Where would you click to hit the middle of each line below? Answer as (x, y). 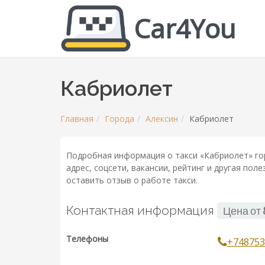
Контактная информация (142, 211)
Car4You (185, 28)
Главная (77, 119)
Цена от (243, 211)
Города (119, 119)
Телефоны (87, 239)
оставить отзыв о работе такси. (132, 180)
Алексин (162, 119)
